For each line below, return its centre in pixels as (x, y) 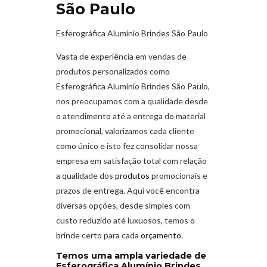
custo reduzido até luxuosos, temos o (125, 221)
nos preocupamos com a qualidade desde (132, 101)
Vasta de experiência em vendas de (121, 57)
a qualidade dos (85, 176)
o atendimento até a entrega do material (131, 116)
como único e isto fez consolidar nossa (127, 146)
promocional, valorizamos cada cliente (125, 131)
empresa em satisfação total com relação (131, 161)
